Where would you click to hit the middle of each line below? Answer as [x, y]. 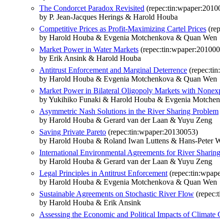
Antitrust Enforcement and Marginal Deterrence [113, 70]
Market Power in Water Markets [89, 49]
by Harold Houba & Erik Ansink [90, 202]
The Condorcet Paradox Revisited [92, 8]
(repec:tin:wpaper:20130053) [152, 132]
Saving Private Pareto [73, 132]
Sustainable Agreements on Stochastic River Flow [117, 193]
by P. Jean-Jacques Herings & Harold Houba [109, 17]
